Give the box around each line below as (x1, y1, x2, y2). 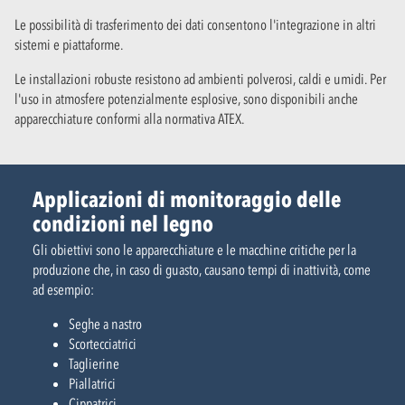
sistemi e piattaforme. (14, 35, 123, 54)
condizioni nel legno (33, 211, 213, 238)
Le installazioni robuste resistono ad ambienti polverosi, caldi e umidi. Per (14, 70, 386, 89)
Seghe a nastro (69, 315, 142, 334)
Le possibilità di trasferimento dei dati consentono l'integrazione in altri (14, 15, 376, 34)
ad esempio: (33, 280, 94, 299)
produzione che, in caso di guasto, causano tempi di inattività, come (33, 260, 371, 279)
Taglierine (69, 354, 119, 373)
